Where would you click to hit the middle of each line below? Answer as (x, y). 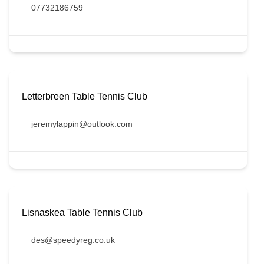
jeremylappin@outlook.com (82, 124)
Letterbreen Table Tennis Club (85, 97)
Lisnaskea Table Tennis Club (82, 213)
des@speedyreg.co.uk (73, 240)
